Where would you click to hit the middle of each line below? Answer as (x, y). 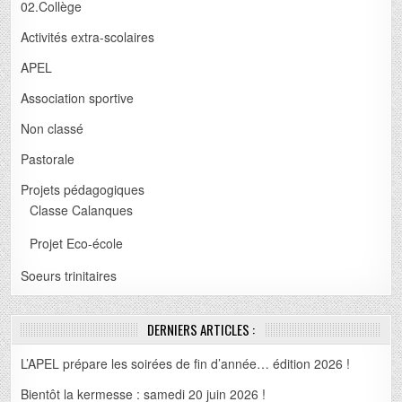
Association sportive (78, 98)
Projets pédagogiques (83, 190)
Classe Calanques (82, 210)
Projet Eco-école (77, 244)
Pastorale (48, 159)
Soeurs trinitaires (69, 276)
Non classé (52, 129)
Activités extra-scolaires (88, 37)
